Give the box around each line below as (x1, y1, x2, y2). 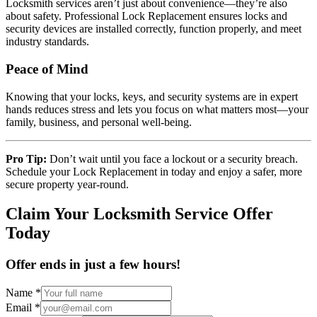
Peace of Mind (6, 61, 88, 76)
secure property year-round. (6, 178, 129, 190)
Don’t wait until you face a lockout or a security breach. (47, 152, 298, 165)
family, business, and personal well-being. (6, 115, 192, 128)
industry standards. (6, 35, 89, 48)
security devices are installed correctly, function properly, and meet (6, 23, 301, 35)
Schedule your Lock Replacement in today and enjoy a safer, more (6, 165, 302, 178)
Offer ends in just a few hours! (6, 257, 180, 272)
